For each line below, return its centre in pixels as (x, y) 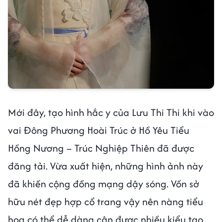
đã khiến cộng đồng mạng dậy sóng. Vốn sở (104, 184)
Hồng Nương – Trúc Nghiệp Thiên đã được (101, 148)
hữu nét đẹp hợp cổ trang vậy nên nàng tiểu (106, 202)
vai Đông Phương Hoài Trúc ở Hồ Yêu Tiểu (99, 130)
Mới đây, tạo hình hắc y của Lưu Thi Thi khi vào (111, 112)
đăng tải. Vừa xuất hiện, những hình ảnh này (106, 166)
